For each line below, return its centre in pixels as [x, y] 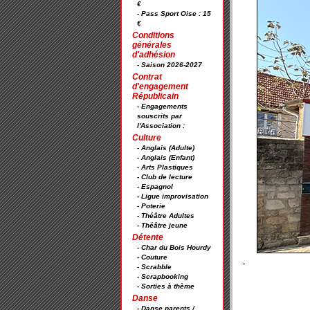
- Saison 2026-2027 [170, 65]
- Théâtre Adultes [166, 216]
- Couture [152, 257]
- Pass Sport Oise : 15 [174, 13]
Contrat [147, 77]
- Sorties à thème [166, 286]
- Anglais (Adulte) [166, 148]
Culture [147, 138]
